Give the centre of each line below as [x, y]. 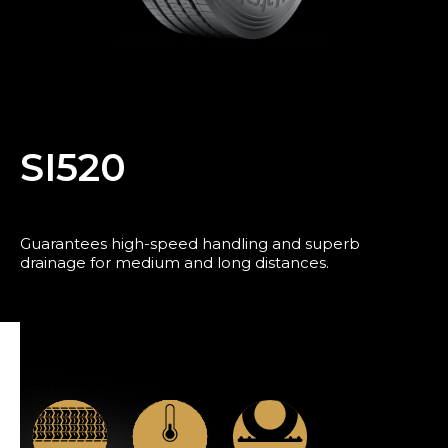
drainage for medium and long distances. [174, 262]
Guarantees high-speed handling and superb [190, 243]
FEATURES [61, 384]
